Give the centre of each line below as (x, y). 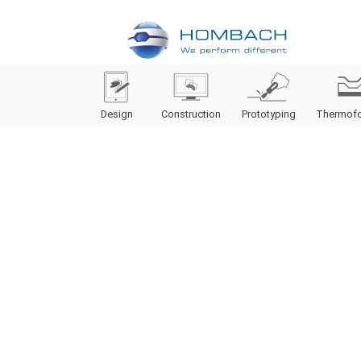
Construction (191, 114)
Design (116, 114)
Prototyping (268, 114)
